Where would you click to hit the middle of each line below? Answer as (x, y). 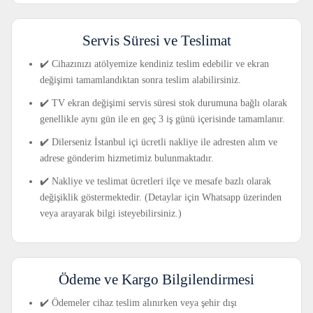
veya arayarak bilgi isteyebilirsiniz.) (111, 214)
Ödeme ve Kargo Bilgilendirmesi (156, 280)
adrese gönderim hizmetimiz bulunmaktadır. (127, 159)
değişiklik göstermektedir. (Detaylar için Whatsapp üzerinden (161, 198)
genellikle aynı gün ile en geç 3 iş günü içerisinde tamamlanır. (162, 119)
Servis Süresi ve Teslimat (156, 41)
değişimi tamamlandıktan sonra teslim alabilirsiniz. (140, 80)
